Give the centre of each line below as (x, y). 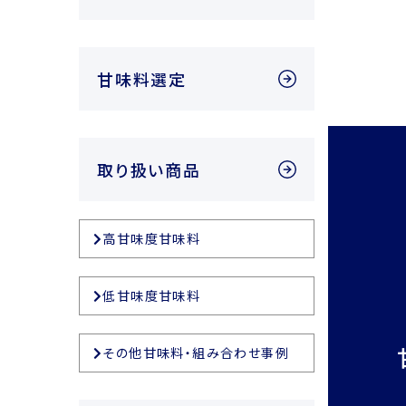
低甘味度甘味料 (152, 296)
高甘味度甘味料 (152, 239)
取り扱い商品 (149, 170)
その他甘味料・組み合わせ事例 (196, 353)
